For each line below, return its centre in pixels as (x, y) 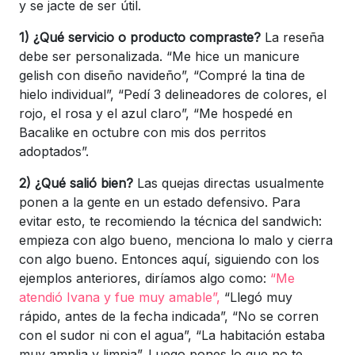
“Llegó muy (256, 297)
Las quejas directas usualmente (229, 183)
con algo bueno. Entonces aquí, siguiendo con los (169, 259)
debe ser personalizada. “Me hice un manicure (159, 56)
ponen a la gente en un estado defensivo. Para (160, 202)
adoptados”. (54, 151)
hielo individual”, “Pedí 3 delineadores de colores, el (173, 94)
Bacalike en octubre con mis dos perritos (143, 132)
